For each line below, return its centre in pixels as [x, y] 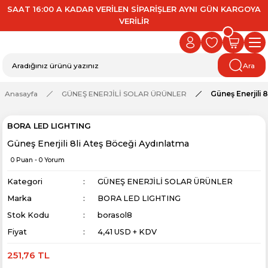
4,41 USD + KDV [127, 232]
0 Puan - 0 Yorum [38, 160]
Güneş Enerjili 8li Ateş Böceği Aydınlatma [98, 144]
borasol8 [115, 215]
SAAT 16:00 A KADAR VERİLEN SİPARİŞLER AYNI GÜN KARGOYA [134, 9]
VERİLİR [134, 21]
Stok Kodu [28, 215]
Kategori [25, 182]
